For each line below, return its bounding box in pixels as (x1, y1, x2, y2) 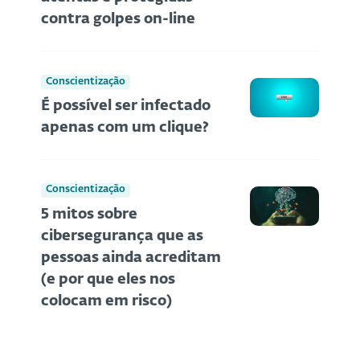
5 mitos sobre (41, 207, 137, 222)
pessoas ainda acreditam (41, 250, 221, 265)
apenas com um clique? (41, 121, 209, 135)
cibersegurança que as (41, 228, 203, 243)
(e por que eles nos (41, 272, 175, 287)
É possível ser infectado (41, 99, 211, 113)
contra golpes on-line (41, 12, 195, 27)
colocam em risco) (41, 293, 172, 309)
